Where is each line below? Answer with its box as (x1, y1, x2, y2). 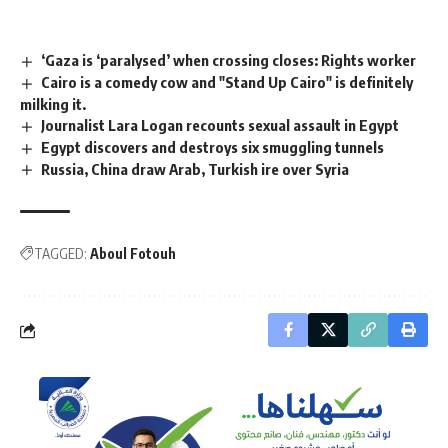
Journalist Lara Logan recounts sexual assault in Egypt (41, 115, 400, 134)
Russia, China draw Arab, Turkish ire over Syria (41, 159, 350, 178)
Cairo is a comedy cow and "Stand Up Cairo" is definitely (41, 72, 414, 91)
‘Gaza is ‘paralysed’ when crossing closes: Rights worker (41, 51, 417, 69)
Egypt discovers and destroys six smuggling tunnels (41, 137, 385, 156)
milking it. (20, 94, 86, 113)
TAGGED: (34, 245, 87, 263)
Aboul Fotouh (90, 245, 176, 263)
